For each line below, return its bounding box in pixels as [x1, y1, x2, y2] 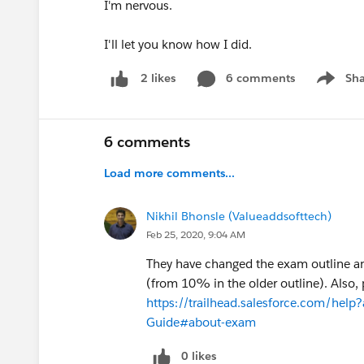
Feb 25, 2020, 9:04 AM [146, 227, 245, 241]
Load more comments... [104, 165, 235, 180]
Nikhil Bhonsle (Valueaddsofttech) [146, 208, 331, 223]
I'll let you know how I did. [104, 37, 252, 52]
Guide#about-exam [146, 314, 256, 330]
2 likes [141, 71, 175, 86]
